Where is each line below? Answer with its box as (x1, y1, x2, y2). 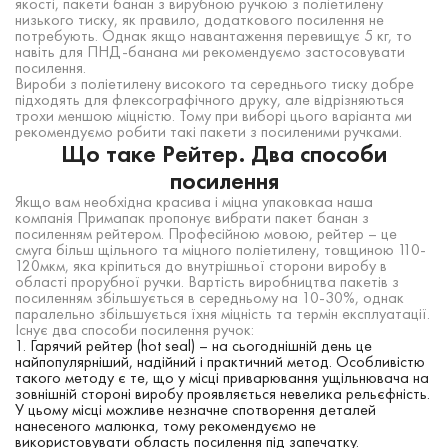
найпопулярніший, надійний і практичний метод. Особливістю (15, 351, 425, 373)
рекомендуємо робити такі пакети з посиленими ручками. (15, 121, 402, 143)
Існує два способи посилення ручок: (15, 319, 254, 341)
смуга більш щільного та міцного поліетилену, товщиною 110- (15, 239, 426, 261)
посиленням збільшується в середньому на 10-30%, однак (15, 287, 404, 309)
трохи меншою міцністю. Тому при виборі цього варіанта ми (15, 105, 412, 127)
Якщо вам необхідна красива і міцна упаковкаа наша (15, 191, 373, 213)
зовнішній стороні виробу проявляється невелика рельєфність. (15, 383, 430, 405)
